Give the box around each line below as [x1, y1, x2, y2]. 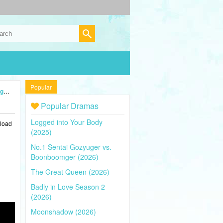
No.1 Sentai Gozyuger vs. [31, 142, 111, 152]
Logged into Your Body [31, 117, 103, 127]
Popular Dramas [39, 100, 99, 111]
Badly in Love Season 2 [31, 182, 105, 192]
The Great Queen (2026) [31, 167, 110, 177]
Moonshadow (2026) [31, 207, 96, 217]
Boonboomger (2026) [31, 152, 99, 162]
